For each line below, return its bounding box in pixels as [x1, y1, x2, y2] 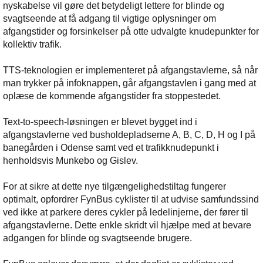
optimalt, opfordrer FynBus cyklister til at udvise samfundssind [3, 194, 259, 204]
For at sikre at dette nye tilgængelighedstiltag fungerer [3, 181, 226, 191]
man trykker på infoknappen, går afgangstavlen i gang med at [3, 77, 256, 88]
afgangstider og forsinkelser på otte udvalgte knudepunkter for [3, 26, 259, 36]
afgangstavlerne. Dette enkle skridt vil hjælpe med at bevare [3, 220, 251, 230]
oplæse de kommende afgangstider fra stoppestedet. [3, 90, 221, 101]
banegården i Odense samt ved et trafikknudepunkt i [3, 142, 219, 153]
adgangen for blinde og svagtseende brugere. [3, 232, 192, 243]
